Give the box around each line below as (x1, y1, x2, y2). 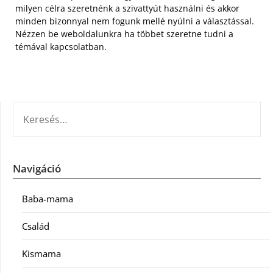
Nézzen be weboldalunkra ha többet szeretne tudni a (15, 28, 233, 40)
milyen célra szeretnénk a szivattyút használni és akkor (15, 2, 239, 14)
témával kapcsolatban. (15, 41, 107, 52)
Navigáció (13, 161, 61, 175)
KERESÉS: (12, 102, 50, 115)
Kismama (22, 247, 61, 260)
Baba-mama (22, 193, 73, 205)
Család (22, 220, 49, 232)
